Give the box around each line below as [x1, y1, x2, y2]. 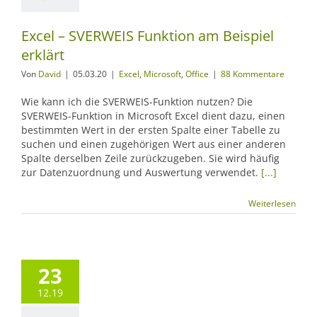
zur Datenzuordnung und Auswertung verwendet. [21, 166, 261, 179]
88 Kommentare [221, 68, 284, 80]
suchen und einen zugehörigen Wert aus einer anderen [21, 137, 286, 151]
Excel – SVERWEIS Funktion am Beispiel [21, 26, 274, 45]
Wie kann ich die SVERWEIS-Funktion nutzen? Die [21, 95, 253, 108]
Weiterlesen [248, 197, 296, 209]
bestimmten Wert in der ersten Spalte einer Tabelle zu [21, 123, 280, 137]
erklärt [21, 45, 64, 64]
